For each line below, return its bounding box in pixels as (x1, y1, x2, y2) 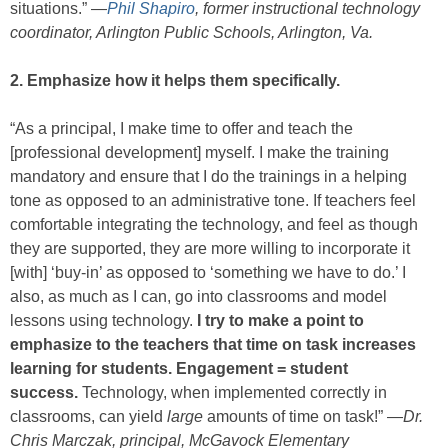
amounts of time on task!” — (203, 408, 403, 426)
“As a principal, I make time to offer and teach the (10, 120, 353, 138)
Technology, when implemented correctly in (82, 384, 387, 402)
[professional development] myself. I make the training (10, 144, 389, 162)
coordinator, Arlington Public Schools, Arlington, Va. (10, 24, 373, 42)
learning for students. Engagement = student (10, 360, 348, 378)
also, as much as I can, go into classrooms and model (10, 288, 387, 306)
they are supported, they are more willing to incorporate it (10, 240, 410, 258)
